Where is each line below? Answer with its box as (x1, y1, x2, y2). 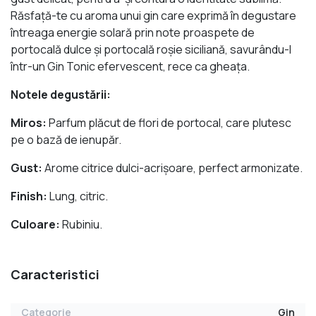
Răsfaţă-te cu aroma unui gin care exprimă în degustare (11, 8, 296, 24)
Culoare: (11, 217, 60, 233)
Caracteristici (11, 266, 99, 284)
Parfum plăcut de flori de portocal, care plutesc (49, 115, 291, 131)
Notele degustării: (11, 87, 111, 103)
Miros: (11, 115, 49, 131)
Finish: (11, 188, 47, 205)
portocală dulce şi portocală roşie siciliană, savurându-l (11, 42, 291, 58)
